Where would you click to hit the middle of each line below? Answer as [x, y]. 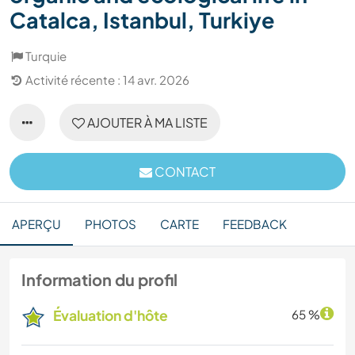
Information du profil [99, 280]
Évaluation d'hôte [111, 316]
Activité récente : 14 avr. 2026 [107, 80]
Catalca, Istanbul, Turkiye [142, 20]
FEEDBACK [255, 224]
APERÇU [36, 224]
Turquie [46, 56]
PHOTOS [111, 224]
